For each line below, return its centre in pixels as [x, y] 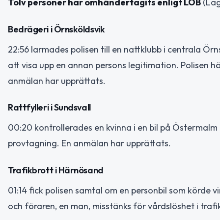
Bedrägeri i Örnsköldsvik [56, 29]
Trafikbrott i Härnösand [56, 170]
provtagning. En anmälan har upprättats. [89, 143]
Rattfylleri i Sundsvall [49, 108]
